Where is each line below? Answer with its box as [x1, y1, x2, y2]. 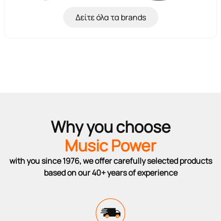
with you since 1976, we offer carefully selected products [9, 155, 212, 166]
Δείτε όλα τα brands [75, 11, 146, 23]
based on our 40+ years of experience [43, 167, 178, 178]
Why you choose [50, 115, 171, 138]
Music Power [65, 134, 156, 156]
